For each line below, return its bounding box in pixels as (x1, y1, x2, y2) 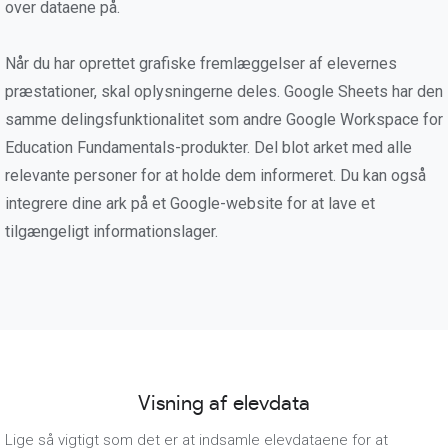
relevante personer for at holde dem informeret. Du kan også (5, 166, 426, 185)
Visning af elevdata (138, 394, 310, 414)
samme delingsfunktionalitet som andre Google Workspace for (5, 110, 443, 129)
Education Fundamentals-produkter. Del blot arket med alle (5, 138, 412, 157)
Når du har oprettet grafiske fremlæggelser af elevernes (5, 54, 397, 73)
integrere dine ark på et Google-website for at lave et (5, 194, 375, 213)
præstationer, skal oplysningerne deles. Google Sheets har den (5, 82, 443, 101)
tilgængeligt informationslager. (5, 222, 218, 241)
